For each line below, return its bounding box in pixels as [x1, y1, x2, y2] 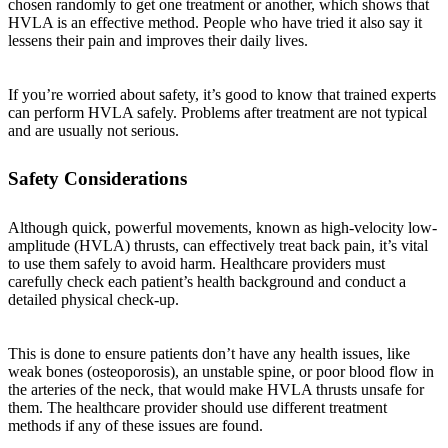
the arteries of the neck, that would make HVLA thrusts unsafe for [8, 380, 424, 398]
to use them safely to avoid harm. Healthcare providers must [8, 254, 385, 272]
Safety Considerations [8, 168, 187, 190]
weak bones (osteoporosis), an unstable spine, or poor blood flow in [8, 362, 434, 380]
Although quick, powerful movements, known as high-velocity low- [8, 218, 437, 236]
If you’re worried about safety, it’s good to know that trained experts [8, 85, 436, 103]
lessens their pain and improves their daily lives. [8, 31, 308, 49]
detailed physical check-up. [8, 290, 179, 308]
